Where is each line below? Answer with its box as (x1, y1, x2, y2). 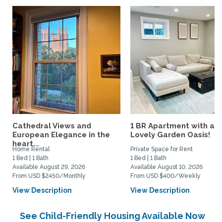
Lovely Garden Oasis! (130, 130, 210, 139)
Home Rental (12, 146, 50, 153)
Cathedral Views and (12, 121, 91, 130)
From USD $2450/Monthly (12, 172, 86, 179)
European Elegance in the (12, 130, 110, 139)
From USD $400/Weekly (130, 172, 201, 179)
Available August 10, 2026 (130, 164, 203, 170)
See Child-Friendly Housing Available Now (20, 211, 205, 221)
